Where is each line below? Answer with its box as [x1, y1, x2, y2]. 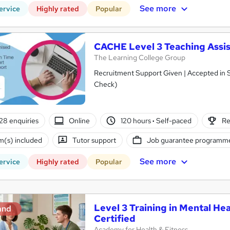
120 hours [120, 116, 152, 125]
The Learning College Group [94, 53, 185, 63]
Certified [94, 213, 136, 225]
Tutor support [72, 135, 117, 145]
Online [69, 116, 90, 125]
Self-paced [154, 116, 191, 125]
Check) [94, 80, 118, 89]
